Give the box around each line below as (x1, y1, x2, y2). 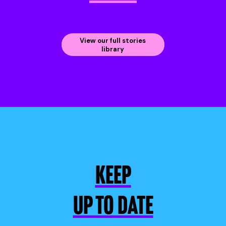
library (101, 44, 124, 53)
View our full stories (79, 36, 146, 45)
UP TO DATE (73, 195, 153, 221)
